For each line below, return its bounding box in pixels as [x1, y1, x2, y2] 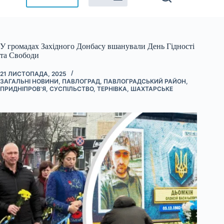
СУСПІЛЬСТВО [49, 84, 93, 92]
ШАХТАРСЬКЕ [130, 84, 173, 92]
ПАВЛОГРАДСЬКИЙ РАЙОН [103, 77, 186, 85]
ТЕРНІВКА [97, 84, 127, 92]
